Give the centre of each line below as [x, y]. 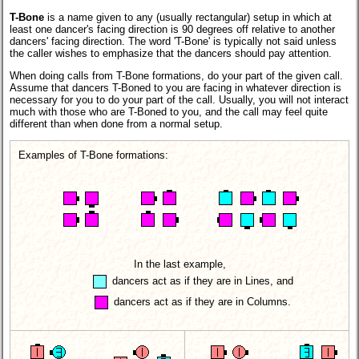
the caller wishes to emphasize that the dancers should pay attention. [171, 53]
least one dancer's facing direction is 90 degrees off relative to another [172, 29]
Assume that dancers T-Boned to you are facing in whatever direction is [175, 87]
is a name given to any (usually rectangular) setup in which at [188, 17]
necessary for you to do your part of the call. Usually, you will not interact [179, 99]
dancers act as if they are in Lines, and [202, 280]
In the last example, [179, 264]
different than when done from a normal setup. [116, 123]
